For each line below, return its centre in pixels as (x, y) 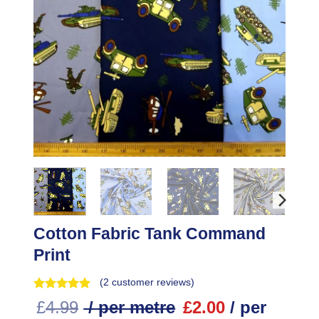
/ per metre (130, 307)
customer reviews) (152, 282)
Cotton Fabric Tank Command (150, 234)
